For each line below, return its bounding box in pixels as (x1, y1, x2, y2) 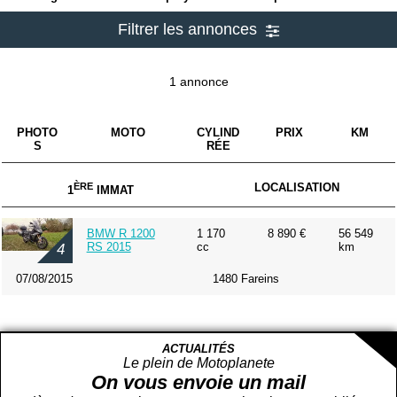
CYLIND (197, 126, 239, 140)
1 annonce (168, 74, 229, 89)
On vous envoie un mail (91, 371, 306, 393)
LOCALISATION (254, 181, 339, 195)
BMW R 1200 (86, 227, 155, 241)
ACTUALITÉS (162, 342, 235, 355)
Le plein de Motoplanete (122, 355, 275, 370)
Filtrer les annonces (118, 20, 261, 38)
